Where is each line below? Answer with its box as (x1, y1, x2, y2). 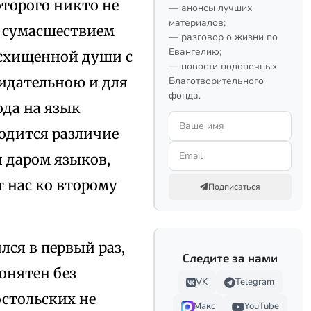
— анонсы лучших (169, 1, 252, 15)
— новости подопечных (169, 60, 277, 73)
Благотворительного (169, 74, 264, 87)
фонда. (169, 89, 201, 102)
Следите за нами (183, 251, 278, 264)
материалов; (169, 16, 226, 29)
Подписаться (208, 181, 260, 192)
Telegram (235, 276, 274, 288)
